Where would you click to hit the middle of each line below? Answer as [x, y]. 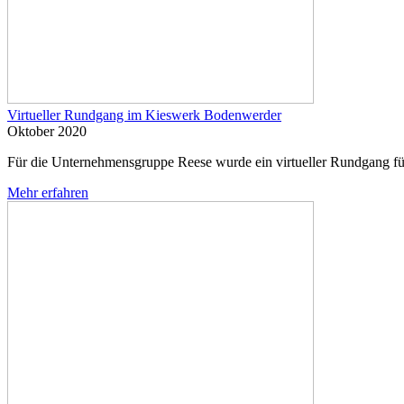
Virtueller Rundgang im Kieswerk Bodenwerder [144, 115]
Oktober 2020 [47, 131]
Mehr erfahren [48, 192]
